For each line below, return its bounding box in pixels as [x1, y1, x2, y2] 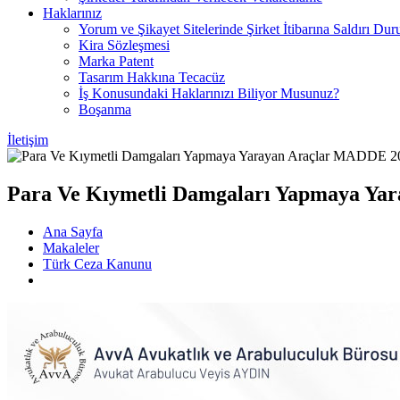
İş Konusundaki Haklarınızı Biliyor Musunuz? [79, 86, 339, 101]
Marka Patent [79, 54, 154, 69]
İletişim [7, 132, 48, 147]
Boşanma [79, 102, 131, 117]
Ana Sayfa [43, 223, 103, 239]
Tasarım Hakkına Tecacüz [79, 70, 225, 85]
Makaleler [43, 239, 99, 255]
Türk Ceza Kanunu [43, 255, 152, 271]
